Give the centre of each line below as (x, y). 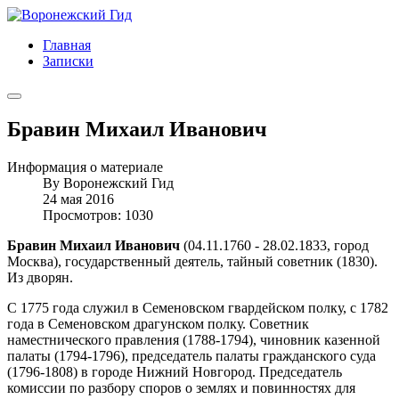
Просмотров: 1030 (98, 215)
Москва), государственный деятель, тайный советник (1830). (192, 261)
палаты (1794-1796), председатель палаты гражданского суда (191, 355)
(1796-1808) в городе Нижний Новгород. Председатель (175, 371)
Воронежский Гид (118, 183)
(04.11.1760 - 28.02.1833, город (274, 245)
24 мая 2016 (78, 199)
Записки (68, 61)
